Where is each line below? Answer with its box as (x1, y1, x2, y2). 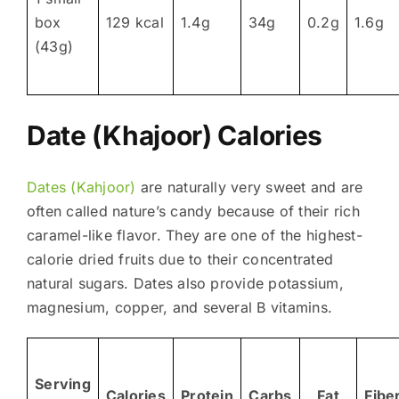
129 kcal (105, 12, 164, 31)
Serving (35, 374, 91, 393)
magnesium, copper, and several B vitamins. (26, 297, 333, 316)
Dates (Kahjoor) (26, 177, 136, 196)
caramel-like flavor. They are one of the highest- (26, 225, 362, 244)
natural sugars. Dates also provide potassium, (26, 273, 344, 292)
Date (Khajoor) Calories (26, 118, 323, 151)
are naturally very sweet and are (135, 177, 363, 196)
